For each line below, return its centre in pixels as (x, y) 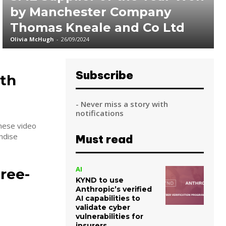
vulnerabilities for (109, 217)
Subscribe (104, 75)
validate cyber (103, 208)
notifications (100, 113)
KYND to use (100, 180)
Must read (104, 139)
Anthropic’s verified (114, 189)
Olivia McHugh (32, 39)
